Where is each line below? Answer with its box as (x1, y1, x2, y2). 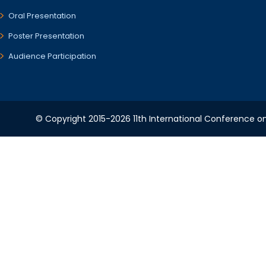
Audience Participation (8, 50, 96, 62)
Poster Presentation (8, 30, 84, 42)
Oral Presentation (8, 10, 76, 21)
